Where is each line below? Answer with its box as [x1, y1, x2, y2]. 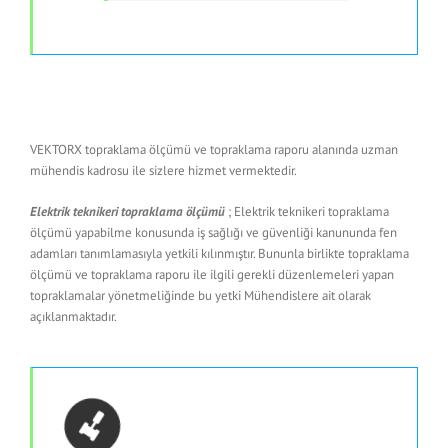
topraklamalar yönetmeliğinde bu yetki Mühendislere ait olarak [30, 286, 371, 304]
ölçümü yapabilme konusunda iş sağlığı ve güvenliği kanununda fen [30, 223, 397, 241]
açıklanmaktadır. [30, 307, 117, 325]
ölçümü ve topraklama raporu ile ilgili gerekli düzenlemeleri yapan [30, 265, 394, 283]
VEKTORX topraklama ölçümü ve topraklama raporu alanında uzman [30, 140, 398, 158]
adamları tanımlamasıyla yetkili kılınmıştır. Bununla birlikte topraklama [30, 244, 409, 262]
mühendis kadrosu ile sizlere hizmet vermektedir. [30, 161, 297, 179]
